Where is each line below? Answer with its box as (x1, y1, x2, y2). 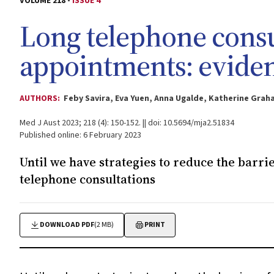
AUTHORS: (20, 92, 62, 105)
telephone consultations (20, 171, 155, 188)
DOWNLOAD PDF (40, 220, 94, 230)
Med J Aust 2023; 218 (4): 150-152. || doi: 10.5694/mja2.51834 (20, 117, 234, 129)
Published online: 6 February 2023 (20, 129, 141, 141)
